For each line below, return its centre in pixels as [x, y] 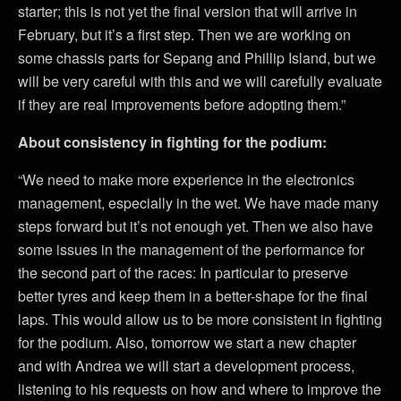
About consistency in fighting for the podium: [172, 141]
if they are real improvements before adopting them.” [182, 104]
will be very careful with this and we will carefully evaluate [200, 81]
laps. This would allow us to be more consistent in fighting [200, 319]
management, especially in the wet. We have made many [198, 202]
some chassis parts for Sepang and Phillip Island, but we [197, 57]
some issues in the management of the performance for [191, 249]
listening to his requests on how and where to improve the [200, 388]
